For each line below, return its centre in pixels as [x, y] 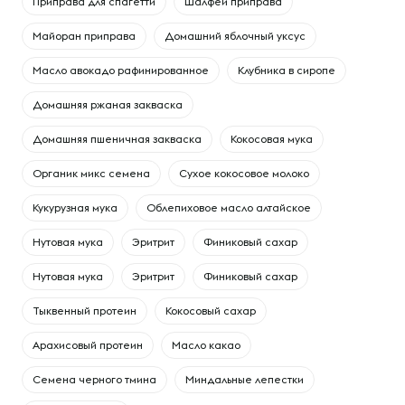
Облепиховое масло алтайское [229, 207]
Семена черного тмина [94, 379]
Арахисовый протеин [88, 345]
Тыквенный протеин [85, 311]
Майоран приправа [84, 36]
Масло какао [206, 345]
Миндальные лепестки [245, 379]
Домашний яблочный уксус [235, 36]
